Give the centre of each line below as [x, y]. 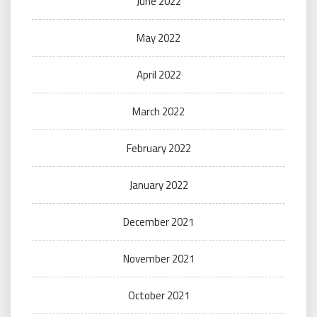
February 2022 [158, 148]
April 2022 [158, 74]
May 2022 [158, 38]
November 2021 [158, 258]
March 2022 [158, 111]
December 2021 [158, 221]
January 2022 [158, 185]
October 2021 [158, 295]
